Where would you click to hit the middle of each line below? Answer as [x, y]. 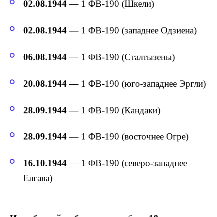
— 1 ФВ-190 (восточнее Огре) [128, 137]
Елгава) [38, 178]
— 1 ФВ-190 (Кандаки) [114, 110]
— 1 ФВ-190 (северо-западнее [127, 163]
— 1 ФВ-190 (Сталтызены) [121, 57]
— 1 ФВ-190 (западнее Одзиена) [132, 31]
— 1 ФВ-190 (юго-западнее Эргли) [136, 83]
